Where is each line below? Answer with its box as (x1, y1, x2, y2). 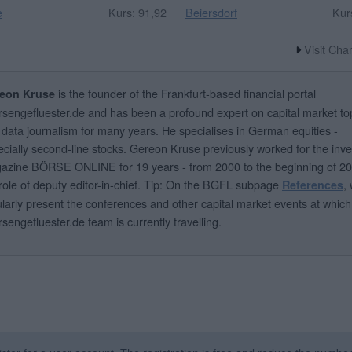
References (282, 176, 343, 192)
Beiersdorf (185, 3, 237, 20)
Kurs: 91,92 (108, 3, 167, 20)
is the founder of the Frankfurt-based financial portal (55, 84, 316, 101)
